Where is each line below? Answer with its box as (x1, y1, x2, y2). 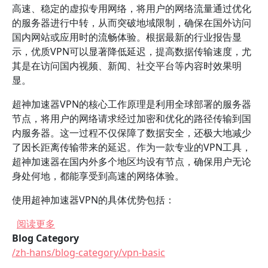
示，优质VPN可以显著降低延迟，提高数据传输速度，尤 (12, 45, 251, 58)
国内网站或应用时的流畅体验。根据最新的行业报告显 (12, 31, 242, 44)
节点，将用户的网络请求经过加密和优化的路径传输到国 (12, 112, 251, 125)
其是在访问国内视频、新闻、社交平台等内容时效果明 (12, 59, 242, 72)
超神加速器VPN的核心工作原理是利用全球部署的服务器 (12, 98, 251, 111)
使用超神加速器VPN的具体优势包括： (12, 193, 175, 206)
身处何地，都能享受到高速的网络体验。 (12, 169, 184, 182)
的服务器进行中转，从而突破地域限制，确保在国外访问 (12, 16, 251, 29)
